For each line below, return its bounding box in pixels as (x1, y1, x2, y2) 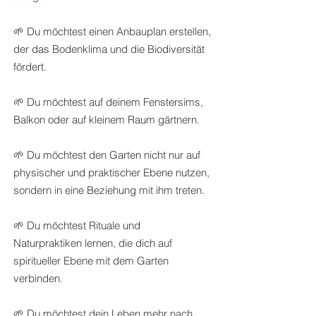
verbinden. (13, 271, 63, 285)
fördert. (13, 59, 47, 73)
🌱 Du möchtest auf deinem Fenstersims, (13, 95, 203, 109)
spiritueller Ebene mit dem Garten (13, 253, 169, 267)
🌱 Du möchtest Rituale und (13, 218, 140, 232)
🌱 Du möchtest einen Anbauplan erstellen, (13, 24, 211, 38)
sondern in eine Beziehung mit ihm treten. (13, 183, 205, 197)
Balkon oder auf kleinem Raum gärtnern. (13, 112, 200, 126)
